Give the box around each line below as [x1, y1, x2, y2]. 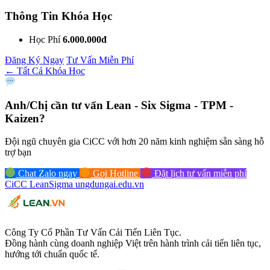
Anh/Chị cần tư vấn [5, 98, 106, 111]
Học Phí [29, 34, 60, 45]
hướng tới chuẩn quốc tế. [5, 248, 99, 259]
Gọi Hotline [90, 168, 141, 178]
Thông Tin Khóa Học [5, 9, 112, 22]
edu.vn [118, 178, 144, 189]
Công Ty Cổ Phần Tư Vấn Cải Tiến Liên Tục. [5, 227, 181, 237]
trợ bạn [5, 147, 31, 158]
